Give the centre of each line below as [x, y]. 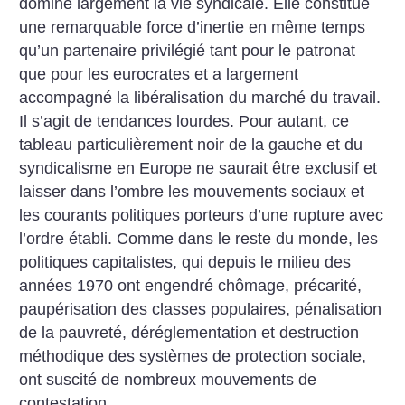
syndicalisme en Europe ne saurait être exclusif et [198, 169]
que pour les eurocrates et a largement [159, 75]
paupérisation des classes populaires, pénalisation [201, 310]
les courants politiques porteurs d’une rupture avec [202, 216]
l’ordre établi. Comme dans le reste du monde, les [199, 239]
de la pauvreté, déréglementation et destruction [189, 333]
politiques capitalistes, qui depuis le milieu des [185, 263]
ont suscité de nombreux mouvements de [168, 380]
